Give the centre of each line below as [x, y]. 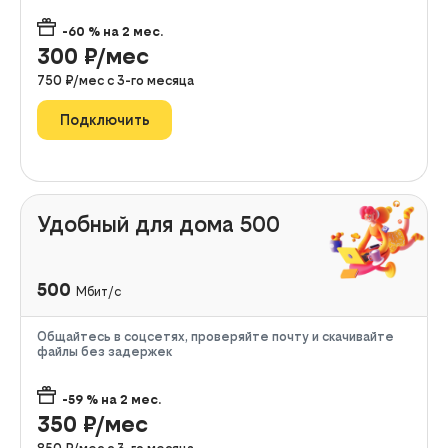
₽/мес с [91, 80]
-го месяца [159, 80]
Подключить [104, 120]
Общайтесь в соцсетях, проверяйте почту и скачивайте [215, 336]
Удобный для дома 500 [158, 223]
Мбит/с [98, 291]
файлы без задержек [104, 351]
